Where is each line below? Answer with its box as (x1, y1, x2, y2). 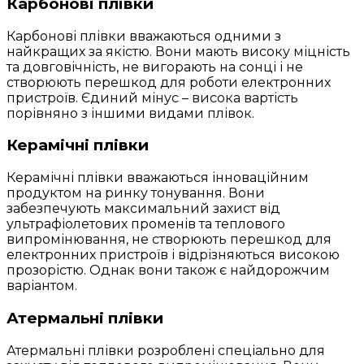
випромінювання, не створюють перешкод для (6, 232, 331, 248)
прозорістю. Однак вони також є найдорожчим (6, 262, 330, 279)
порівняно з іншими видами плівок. (6, 105, 254, 121)
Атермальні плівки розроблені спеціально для (6, 342, 325, 358)
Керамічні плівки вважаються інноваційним (6, 170, 309, 186)
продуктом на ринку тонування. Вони (6, 185, 265, 201)
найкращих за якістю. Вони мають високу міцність (6, 43, 350, 59)
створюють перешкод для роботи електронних (6, 74, 331, 90)
